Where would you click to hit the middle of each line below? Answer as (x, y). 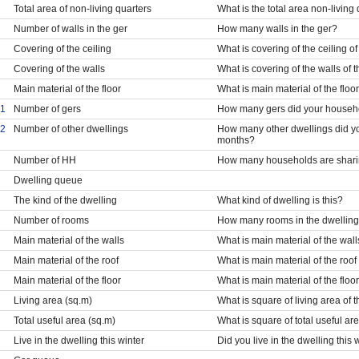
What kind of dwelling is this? (280, 200)
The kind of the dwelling (65, 200)
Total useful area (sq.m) (64, 320)
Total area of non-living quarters (82, 8)
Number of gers (47, 109)
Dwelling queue (48, 180)
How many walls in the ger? (277, 28)
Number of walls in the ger (70, 28)
